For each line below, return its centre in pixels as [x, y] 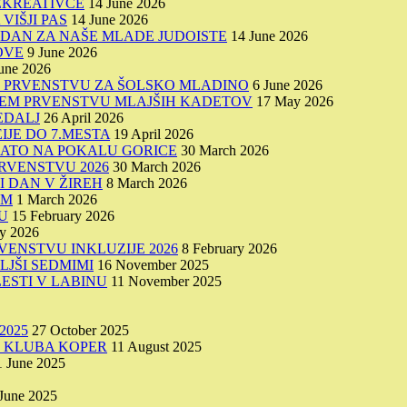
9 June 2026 [62, 52]
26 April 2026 [84, 117]
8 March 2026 [147, 183]
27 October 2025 [80, 330]
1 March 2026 [57, 199]
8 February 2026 [229, 248]
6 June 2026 [288, 84]
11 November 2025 [166, 281]
